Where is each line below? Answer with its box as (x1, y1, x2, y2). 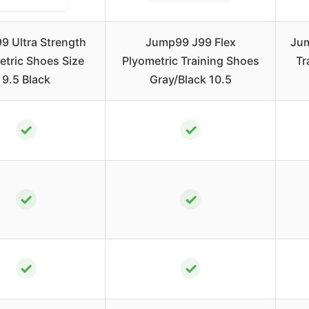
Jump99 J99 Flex (145, 34, 236, 49)
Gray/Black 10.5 (149, 72, 232, 86)
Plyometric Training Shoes (121, 53, 259, 68)
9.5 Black (1, 72, 50, 86)
